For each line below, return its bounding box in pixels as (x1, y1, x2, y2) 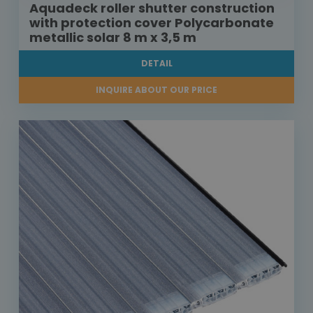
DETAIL (140, 57, 173, 70)
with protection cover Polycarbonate (29, 14, 274, 32)
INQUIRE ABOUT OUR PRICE (96, 84, 217, 96)
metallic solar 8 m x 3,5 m (29, 29, 196, 47)
